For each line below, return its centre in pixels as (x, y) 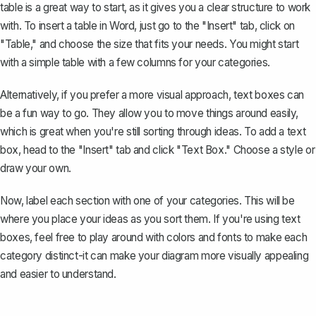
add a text (282, 131)
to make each (274, 237)
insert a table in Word (86, 25)
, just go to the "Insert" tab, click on (214, 25)
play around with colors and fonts (165, 237)
